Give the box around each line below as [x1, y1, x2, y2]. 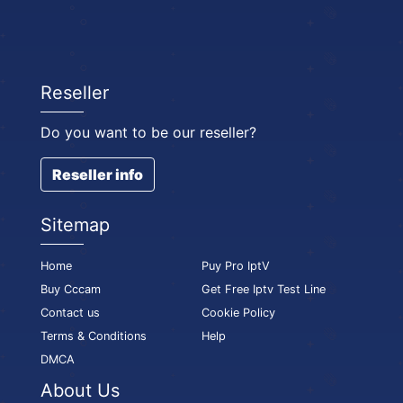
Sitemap [40, 214, 110, 237]
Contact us [40, 305, 100, 319]
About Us [40, 379, 120, 401]
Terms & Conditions [40, 328, 147, 343]
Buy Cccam [40, 282, 101, 296]
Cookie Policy [201, 305, 275, 319]
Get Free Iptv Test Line [201, 282, 326, 296]
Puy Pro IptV [201, 258, 270, 273]
